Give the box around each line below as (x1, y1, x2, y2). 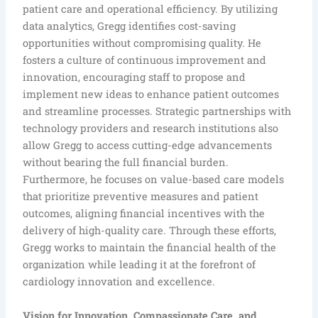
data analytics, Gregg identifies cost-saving (23, 19, 236, 33)
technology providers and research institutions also (23, 121, 279, 136)
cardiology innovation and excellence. (23, 275, 216, 289)
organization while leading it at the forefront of (23, 258, 256, 272)
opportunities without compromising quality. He (23, 36, 262, 50)
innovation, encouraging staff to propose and (23, 70, 246, 84)
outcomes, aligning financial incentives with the (23, 207, 265, 221)
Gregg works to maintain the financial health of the (23, 241, 277, 255)
